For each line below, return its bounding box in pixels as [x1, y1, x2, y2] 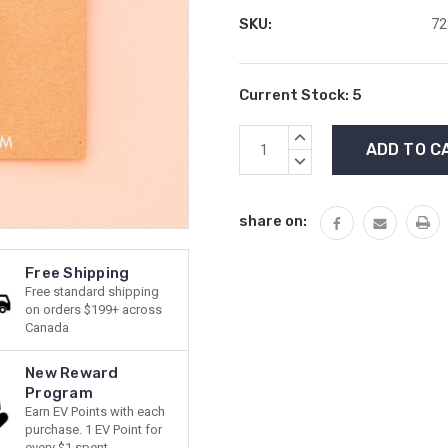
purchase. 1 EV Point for [25, 422, 162, 437]
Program [25, 384, 93, 402]
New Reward [25, 364, 119, 382]
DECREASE [300, 154, 354, 166]
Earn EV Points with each [25, 404, 165, 419]
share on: [239, 212, 307, 230]
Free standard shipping [25, 284, 159, 299]
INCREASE [300, 129, 351, 141]
